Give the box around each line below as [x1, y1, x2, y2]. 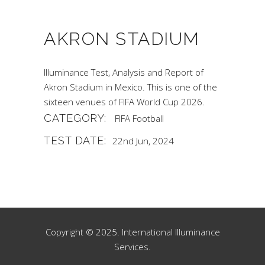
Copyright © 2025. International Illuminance [45, 226, 220, 238]
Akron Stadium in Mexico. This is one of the [44, 81, 217, 93]
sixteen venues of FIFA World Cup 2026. [44, 96, 205, 108]
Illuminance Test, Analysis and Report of [44, 66, 203, 78]
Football [132, 112, 164, 124]
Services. [114, 241, 151, 253]
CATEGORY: [44, 112, 107, 124]
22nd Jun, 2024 [112, 135, 174, 147]
